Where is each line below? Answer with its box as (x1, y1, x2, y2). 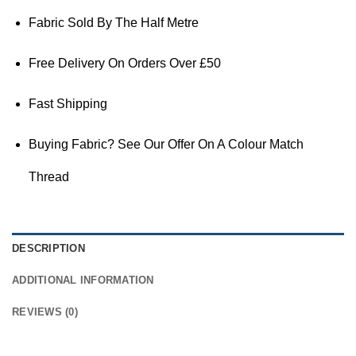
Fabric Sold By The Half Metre (28, 15, 199, 29)
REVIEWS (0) (12, 306, 78, 319)
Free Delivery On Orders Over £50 (28, 56, 221, 70)
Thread (28, 169, 69, 184)
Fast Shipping (28, 96, 107, 110)
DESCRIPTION (12, 242, 85, 255)
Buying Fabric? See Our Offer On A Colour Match (28, 137, 304, 151)
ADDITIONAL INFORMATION (12, 274, 154, 287)
